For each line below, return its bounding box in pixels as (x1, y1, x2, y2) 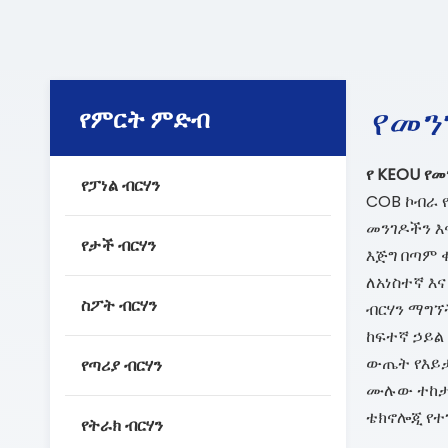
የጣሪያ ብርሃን (81, 354, 162, 377)
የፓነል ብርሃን (81, 174, 160, 197)
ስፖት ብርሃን (81, 294, 157, 317)
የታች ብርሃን (81, 234, 156, 257)
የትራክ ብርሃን (81, 414, 163, 437)
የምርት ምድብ (79, 96, 210, 140)
